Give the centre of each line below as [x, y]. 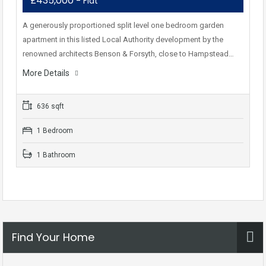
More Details [47, 73]
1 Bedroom [54, 131]
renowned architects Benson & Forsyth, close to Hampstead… [128, 54]
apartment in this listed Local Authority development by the [123, 39]
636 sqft [50, 106]
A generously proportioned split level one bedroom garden [123, 25]
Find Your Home [53, 237]
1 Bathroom [55, 155]
